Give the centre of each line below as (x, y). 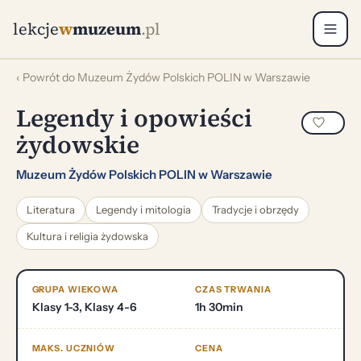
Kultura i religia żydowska (87, 236)
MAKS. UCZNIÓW (73, 348)
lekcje (36, 29)
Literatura (51, 209)
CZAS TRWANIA (233, 289)
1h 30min (219, 307)
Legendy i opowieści (134, 118)
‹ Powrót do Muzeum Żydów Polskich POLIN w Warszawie (163, 77)
